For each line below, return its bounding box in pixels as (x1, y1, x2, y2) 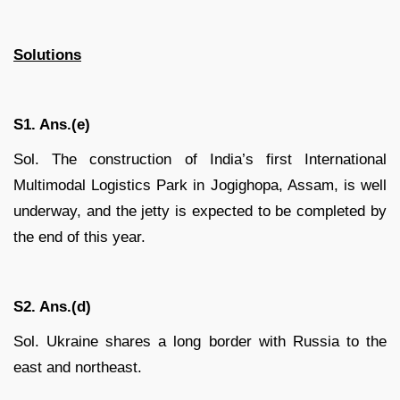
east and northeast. (13, 359, 142, 377)
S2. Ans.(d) (13, 298, 91, 316)
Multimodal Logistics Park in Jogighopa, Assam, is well (13, 177, 387, 195)
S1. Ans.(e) (13, 116, 90, 134)
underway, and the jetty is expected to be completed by (13, 203, 387, 221)
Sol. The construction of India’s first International (13, 151, 387, 169)
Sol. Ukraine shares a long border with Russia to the (13, 333, 387, 351)
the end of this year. (13, 229, 146, 246)
